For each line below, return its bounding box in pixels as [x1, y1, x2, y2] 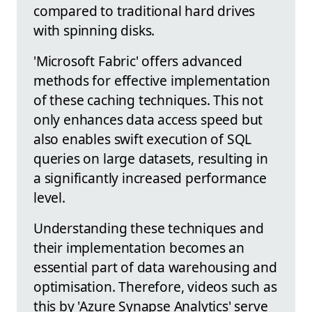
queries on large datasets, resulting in [33, 149, 268, 169]
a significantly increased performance [33, 169, 267, 188]
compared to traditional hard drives [33, 1, 256, 21]
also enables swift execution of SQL [33, 130, 252, 149]
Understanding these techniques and [33, 219, 264, 238]
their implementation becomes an [33, 238, 245, 258]
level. [33, 188, 65, 208]
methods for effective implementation [33, 71, 271, 91]
